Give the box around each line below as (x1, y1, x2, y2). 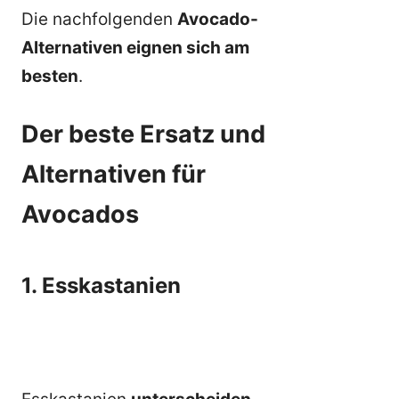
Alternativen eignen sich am (21, 37, 249, 58)
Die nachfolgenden (21, 8, 177, 29)
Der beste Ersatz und (21, 119, 265, 150)
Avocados (21, 199, 139, 230)
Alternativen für (21, 159, 206, 190)
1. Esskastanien (21, 273, 181, 299)
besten (21, 65, 78, 86)
